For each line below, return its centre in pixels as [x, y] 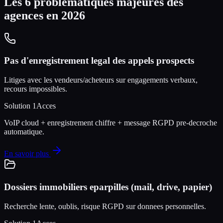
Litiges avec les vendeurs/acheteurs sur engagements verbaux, [101, 80]
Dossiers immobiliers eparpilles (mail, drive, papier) [108, 187]
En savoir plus [27, 154]
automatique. [24, 132]
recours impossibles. [36, 89]
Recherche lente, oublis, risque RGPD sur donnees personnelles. [105, 206]
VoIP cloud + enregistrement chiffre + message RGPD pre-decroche [111, 123]
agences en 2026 [45, 15]
